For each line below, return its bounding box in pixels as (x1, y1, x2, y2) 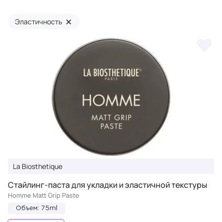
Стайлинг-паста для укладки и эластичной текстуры (8, 179, 207, 190)
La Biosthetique (13, 162, 62, 171)
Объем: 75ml (16, 206, 57, 211)
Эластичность (15, 17, 62, 26)
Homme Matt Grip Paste (8, 191, 79, 200)
